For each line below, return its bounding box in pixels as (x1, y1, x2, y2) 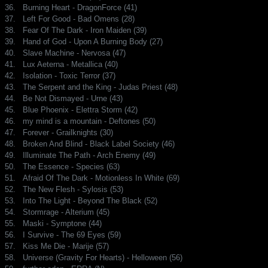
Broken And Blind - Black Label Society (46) (23, 139, 175, 148)
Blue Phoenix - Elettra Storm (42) (23, 105, 138, 114)
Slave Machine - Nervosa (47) (23, 48, 126, 57)
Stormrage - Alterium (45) (23, 207, 109, 217)
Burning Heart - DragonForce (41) (23, 2, 137, 12)
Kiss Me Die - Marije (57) (23, 241, 109, 251)
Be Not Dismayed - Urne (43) (23, 93, 123, 103)
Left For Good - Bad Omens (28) (23, 14, 135, 23)
